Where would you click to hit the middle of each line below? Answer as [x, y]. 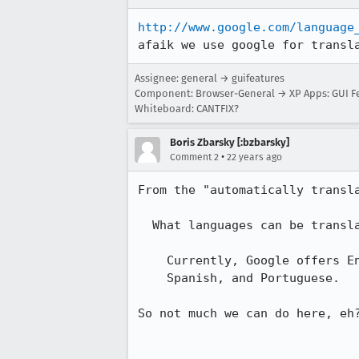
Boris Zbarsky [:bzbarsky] [230, 142]
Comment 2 [194, 157]
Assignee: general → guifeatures [210, 78]
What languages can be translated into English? [145, 225]
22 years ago [254, 157]
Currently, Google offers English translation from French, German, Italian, [152, 260]
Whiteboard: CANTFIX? [187, 109]
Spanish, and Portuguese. [152, 278]
